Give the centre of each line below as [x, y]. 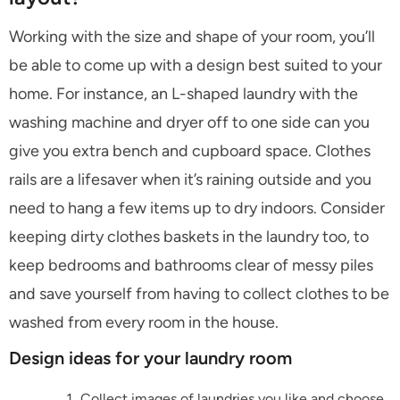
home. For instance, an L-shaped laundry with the [183, 93]
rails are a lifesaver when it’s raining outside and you [190, 179]
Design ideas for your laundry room [150, 358]
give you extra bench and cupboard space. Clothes [190, 150]
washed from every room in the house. [144, 322]
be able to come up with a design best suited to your [196, 65]
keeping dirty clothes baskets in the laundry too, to [189, 236]
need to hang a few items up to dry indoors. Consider [197, 208]
